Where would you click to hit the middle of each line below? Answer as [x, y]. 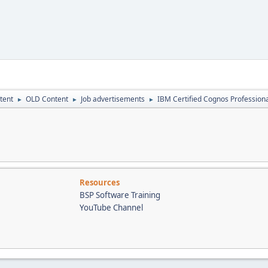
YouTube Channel [111, 207]
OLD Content [47, 99]
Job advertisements [113, 99]
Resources [100, 182]
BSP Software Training [120, 195]
